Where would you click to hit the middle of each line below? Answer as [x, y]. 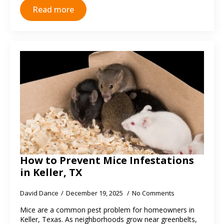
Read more [53, 9]
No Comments [153, 193]
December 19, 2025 [95, 193]
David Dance [39, 193]
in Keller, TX [51, 172]
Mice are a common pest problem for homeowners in [107, 210]
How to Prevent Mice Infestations [107, 160]
